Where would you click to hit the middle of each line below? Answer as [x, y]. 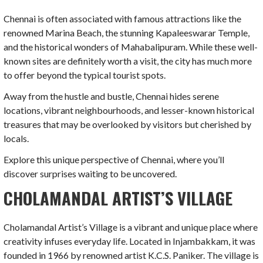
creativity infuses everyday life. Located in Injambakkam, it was [130, 241]
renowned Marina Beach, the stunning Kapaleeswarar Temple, [127, 32]
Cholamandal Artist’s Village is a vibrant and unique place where [131, 227]
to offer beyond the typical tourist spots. [85, 75]
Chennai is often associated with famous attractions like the [123, 18]
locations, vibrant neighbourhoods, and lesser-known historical [129, 110]
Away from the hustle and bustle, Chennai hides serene [112, 96]
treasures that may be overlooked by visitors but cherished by [128, 124]
